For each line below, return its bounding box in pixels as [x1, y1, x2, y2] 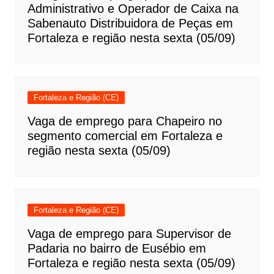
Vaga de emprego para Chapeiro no [27, 114, 222, 128]
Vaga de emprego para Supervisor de [27, 226, 231, 240]
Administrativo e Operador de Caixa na [27, 1, 239, 15]
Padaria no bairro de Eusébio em [27, 241, 206, 255]
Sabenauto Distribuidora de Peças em [27, 16, 233, 30]
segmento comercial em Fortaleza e [27, 128, 223, 143]
